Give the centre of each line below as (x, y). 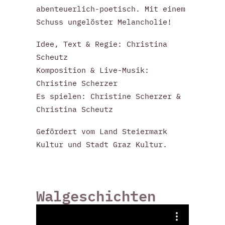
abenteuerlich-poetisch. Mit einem (111, 9)
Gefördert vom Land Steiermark (102, 131)
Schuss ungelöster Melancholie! (104, 22)
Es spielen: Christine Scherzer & (108, 96)
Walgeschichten (96, 196)
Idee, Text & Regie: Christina (102, 44)
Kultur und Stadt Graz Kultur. (102, 144)
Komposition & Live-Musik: (93, 70)
